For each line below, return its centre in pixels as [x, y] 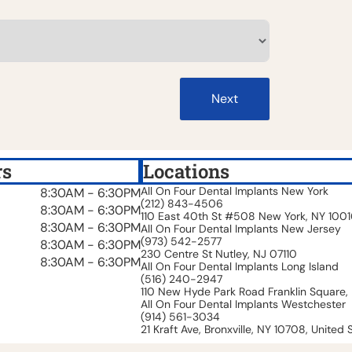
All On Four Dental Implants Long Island [240, 266]
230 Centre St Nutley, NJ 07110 [219, 253]
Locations [186, 171]
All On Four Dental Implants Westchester [243, 304]
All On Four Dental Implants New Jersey [241, 228]
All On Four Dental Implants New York [235, 191]
